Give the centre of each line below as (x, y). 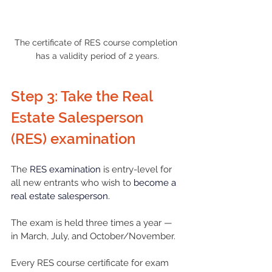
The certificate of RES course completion (97, 43)
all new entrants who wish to (72, 183)
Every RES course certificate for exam (91, 263)
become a (156, 183)
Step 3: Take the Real (83, 97)
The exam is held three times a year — (93, 223)
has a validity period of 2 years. (97, 56)
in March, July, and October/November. (94, 236)
